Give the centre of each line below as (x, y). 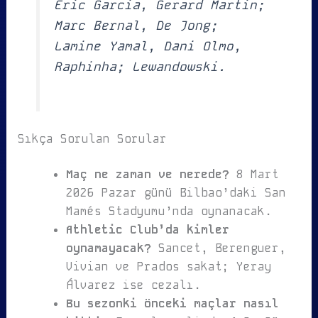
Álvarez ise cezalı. (133, 285)
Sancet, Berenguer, (218, 248)
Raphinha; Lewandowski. (140, 66)
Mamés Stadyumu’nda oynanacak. (169, 212)
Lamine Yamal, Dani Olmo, (148, 46)
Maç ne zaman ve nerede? (147, 175)
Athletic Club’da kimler (147, 230)
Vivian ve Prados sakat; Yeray (169, 267)
